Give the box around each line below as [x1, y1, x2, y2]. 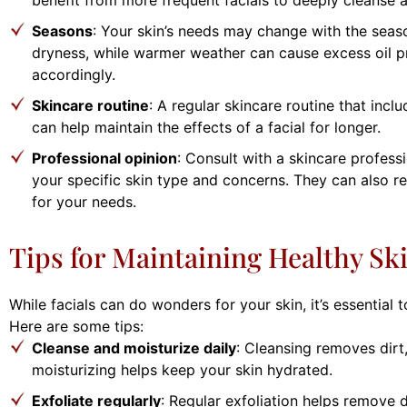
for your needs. [32, 192, 136, 211]
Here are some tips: [9, 316, 144, 335]
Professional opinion [32, 148, 177, 167]
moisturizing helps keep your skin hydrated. [32, 360, 333, 379]
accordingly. [32, 65, 115, 84]
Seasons [32, 21, 93, 40]
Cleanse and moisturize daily [32, 338, 236, 357]
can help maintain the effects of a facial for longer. [32, 117, 381, 136]
